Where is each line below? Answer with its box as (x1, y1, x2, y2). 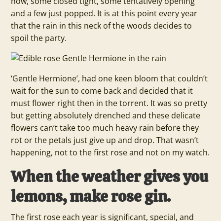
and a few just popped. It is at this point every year (11, 8, 198, 19)
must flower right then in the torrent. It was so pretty (11, 98, 208, 109)
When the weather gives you (11, 167, 209, 186)
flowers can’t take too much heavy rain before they (11, 122, 199, 133)
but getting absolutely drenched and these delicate (11, 110, 201, 121)
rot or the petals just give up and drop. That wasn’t (11, 135, 199, 146)
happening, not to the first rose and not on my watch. (11, 147, 210, 158)
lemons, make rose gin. (11, 186, 171, 206)
